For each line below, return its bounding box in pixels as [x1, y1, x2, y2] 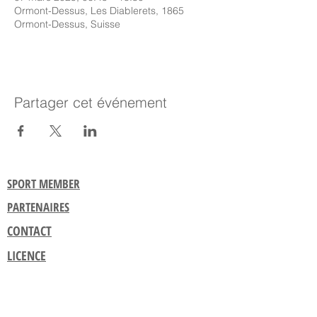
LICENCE [7, 247, 46, 264]
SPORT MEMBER [7, 175, 80, 192]
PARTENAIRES [7, 199, 69, 215]
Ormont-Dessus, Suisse [14, 18, 120, 30]
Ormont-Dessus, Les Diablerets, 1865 [14, 4, 184, 17]
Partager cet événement [14, 93, 167, 111]
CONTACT [7, 222, 52, 239]
